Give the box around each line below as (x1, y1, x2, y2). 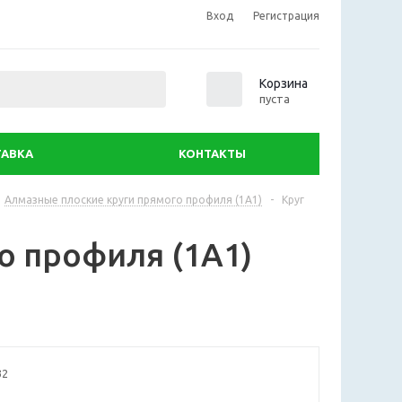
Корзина (259, 75, 308, 91)
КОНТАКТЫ (179, 146, 246, 160)
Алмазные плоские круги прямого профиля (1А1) (4, 193, 262, 205)
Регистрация (253, 10, 319, 22)
